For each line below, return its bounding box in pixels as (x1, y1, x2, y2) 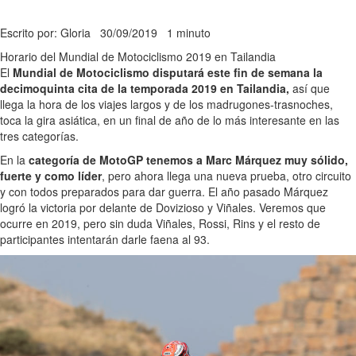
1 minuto (167, 24, 211, 41)
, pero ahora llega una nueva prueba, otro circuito (102, 167, 351, 184)
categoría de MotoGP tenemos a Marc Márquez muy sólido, (29, 151, 348, 168)
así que (289, 79, 330, 96)
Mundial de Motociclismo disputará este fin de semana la (13, 64, 323, 80)
